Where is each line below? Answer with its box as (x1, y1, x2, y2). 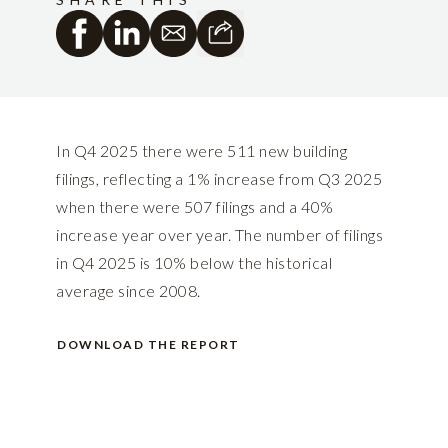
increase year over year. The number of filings (56, 225, 383, 245)
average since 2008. (56, 281, 201, 301)
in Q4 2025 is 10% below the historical (56, 253, 332, 273)
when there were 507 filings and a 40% (56, 197, 334, 217)
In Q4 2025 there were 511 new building (56, 141, 347, 161)
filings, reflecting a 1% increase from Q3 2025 (56, 169, 382, 189)
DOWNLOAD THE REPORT (57, 337, 240, 353)
